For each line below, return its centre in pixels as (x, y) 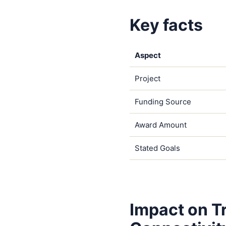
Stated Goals (157, 148)
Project (147, 79)
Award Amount (160, 125)
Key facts (166, 25)
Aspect (148, 55)
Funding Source (163, 102)
